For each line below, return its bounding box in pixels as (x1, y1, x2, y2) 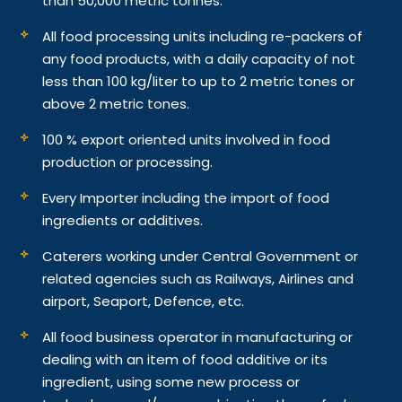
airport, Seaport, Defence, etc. (42, 291, 245, 310)
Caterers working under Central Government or (42, 246, 359, 266)
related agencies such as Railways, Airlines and (42, 268, 354, 288)
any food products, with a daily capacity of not (42, 48, 356, 68)
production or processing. (42, 152, 214, 171)
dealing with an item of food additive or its (42, 349, 328, 369)
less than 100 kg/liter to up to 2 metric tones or (42, 71, 355, 91)
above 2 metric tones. (42, 93, 190, 113)
